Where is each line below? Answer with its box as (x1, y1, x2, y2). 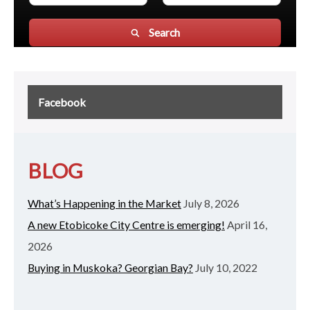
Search (149, 26, 181, 39)
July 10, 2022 (195, 260, 257, 274)
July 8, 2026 (183, 196, 239, 210)
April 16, (227, 217, 267, 231)
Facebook (38, 95, 86, 109)
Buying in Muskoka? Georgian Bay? (28, 260, 193, 274)
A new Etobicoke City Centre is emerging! (28, 217, 225, 231)
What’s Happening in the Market (28, 196, 181, 210)
